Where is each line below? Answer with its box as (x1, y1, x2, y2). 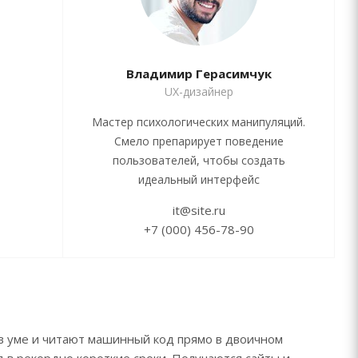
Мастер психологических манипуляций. (92, 114, 305, 130)
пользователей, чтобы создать (112, 153, 285, 169)
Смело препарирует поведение (113, 133, 284, 149)
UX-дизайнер (164, 84, 233, 100)
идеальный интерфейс (137, 172, 260, 188)
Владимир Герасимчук (125, 66, 272, 82)
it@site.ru (172, 202, 225, 219)
